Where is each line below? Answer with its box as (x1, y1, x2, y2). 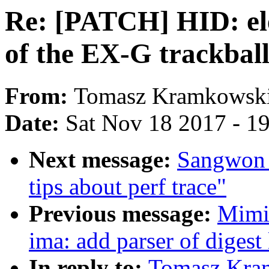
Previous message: (29, 201, 217, 227)
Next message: (29, 147, 177, 173)
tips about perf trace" (29, 174, 226, 200)
